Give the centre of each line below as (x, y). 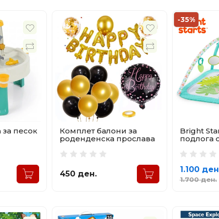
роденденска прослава (108, 138)
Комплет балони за (99, 131)
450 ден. (78, 174)
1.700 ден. (198, 179)
